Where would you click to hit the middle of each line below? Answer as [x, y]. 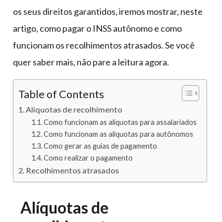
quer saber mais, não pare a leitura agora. [91, 62]
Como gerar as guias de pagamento [100, 146]
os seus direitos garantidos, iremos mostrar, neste [108, 12]
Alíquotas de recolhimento [74, 110]
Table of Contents [61, 94]
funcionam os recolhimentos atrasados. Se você [104, 45]
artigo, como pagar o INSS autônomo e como [97, 28]
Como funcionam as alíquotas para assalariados [120, 122]
